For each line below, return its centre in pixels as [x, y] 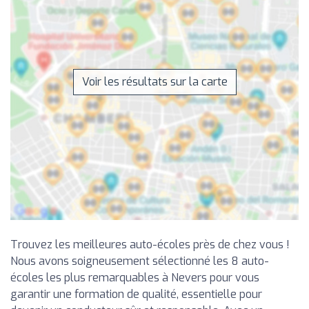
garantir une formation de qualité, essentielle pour [136, 295]
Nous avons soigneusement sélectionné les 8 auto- [140, 261]
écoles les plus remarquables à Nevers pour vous [135, 278]
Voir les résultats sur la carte [154, 82]
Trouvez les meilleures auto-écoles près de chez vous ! [150, 245]
